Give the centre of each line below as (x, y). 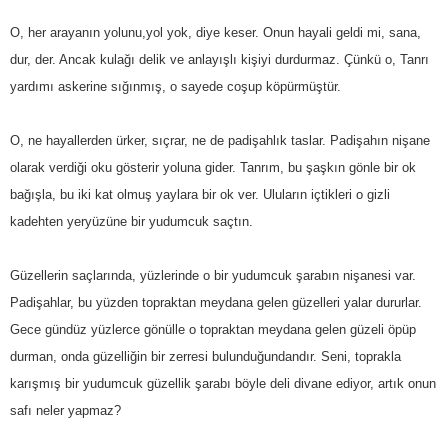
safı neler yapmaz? (65, 410)
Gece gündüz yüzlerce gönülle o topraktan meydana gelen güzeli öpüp (213, 329)
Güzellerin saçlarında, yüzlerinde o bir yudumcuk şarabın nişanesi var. (213, 275)
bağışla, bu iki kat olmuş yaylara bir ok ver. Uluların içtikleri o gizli (200, 194)
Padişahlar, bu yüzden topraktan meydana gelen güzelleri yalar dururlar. (216, 302)
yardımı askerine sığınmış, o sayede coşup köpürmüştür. (175, 86)
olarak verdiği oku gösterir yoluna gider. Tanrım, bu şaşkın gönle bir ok (213, 167)
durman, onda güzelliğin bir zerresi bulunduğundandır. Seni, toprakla (205, 356)
